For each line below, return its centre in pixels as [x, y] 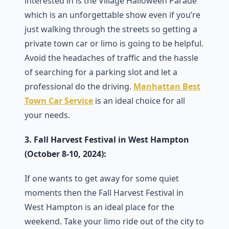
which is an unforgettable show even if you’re [112, 15]
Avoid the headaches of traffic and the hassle [111, 58]
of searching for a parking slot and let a [101, 72]
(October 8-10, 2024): [65, 154]
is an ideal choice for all [139, 101]
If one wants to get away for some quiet [102, 178]
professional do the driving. [79, 86]
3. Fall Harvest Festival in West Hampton [107, 140]
